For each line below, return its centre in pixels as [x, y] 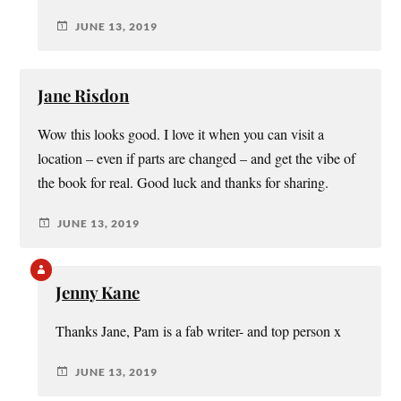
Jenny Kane [98, 293]
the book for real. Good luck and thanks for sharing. [183, 183]
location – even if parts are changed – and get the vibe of [197, 159]
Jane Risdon [84, 96]
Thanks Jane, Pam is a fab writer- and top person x [199, 332]
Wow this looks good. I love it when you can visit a [181, 135]
